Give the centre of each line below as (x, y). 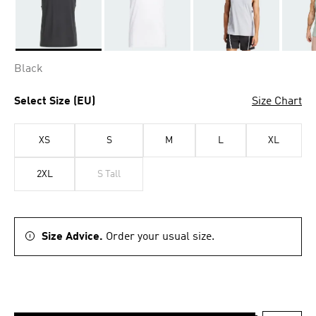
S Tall (109, 174)
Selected (36, 57)
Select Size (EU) (55, 102)
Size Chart (277, 102)
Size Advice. (74, 237)
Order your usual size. (160, 237)
